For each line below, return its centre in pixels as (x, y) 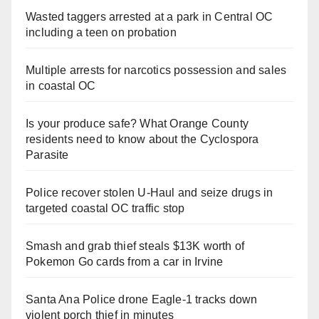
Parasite (47, 155)
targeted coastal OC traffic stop (105, 208)
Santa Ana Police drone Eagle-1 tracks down (142, 299)
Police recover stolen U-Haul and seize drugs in (150, 192)
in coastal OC (61, 85)
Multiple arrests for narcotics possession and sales (156, 70)
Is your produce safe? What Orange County (137, 123)
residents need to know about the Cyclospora (142, 139)
